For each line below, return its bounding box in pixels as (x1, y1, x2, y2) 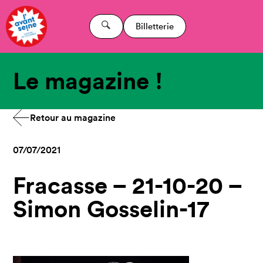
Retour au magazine (30, 112, 116, 124)
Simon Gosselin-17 (13, 194, 210, 224)
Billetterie (135, 21, 174, 32)
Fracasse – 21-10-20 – (13, 170, 242, 200)
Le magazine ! (13, 66, 163, 96)
